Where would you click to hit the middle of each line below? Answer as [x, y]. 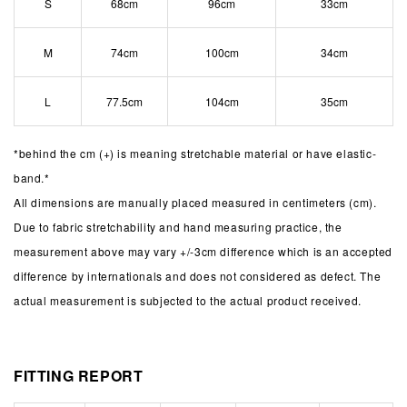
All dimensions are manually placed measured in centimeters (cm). [195, 202]
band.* [32, 177]
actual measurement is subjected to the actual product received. [188, 300]
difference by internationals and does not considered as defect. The [198, 275]
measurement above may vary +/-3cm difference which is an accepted [203, 251]
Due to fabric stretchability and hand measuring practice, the [178, 226]
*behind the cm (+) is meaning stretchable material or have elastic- [195, 153]
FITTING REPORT [79, 375]
